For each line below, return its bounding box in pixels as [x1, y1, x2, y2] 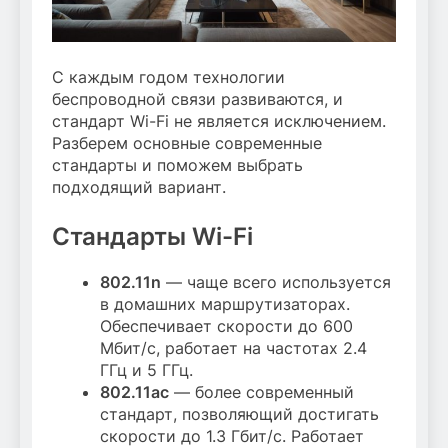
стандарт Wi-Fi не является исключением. [52, 111, 386, 132]
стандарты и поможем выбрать [52, 155, 303, 176]
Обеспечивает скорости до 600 [100, 316, 353, 337]
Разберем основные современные [52, 133, 322, 154]
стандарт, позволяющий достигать [100, 404, 379, 425]
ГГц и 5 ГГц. [100, 360, 193, 381]
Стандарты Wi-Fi [52, 222, 253, 252]
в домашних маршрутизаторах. [100, 294, 350, 315]
